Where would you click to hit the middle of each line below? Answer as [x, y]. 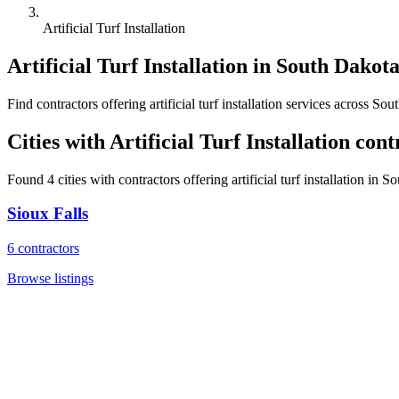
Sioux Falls [48, 214]
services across [327, 103]
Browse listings [50, 279]
